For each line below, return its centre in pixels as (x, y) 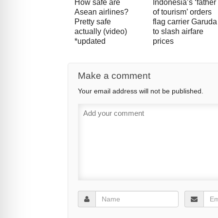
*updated (90, 41)
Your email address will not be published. (140, 91)
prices (163, 41)
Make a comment (114, 76)
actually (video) (100, 32)
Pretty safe (92, 22)
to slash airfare (178, 32)
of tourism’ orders (182, 12)
